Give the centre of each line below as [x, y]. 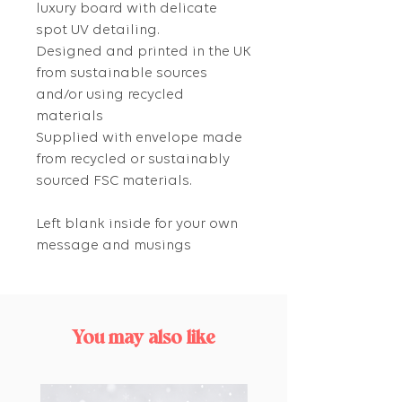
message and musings [114, 246]
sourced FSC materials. [114, 182]
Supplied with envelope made [139, 139]
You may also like [144, 339]
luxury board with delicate [127, 9]
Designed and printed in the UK [144, 52]
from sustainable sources [122, 74]
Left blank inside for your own [137, 225]
